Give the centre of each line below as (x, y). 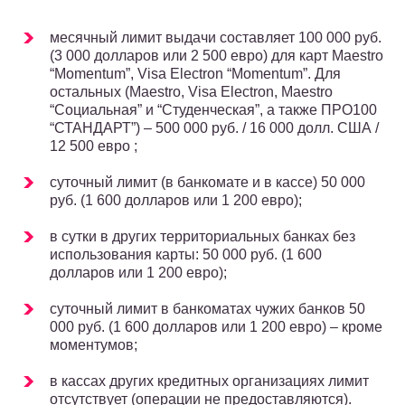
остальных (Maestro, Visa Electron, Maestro (191, 92)
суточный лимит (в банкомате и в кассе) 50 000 (207, 183)
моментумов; (94, 345)
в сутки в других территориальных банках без (202, 237)
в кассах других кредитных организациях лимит (209, 381)
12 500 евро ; (94, 146)
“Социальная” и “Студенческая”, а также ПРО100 (213, 110)
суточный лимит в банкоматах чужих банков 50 (207, 309)
